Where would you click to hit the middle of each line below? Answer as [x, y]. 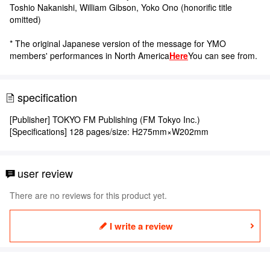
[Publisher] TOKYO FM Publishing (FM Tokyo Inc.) [105, 119]
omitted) [25, 19]
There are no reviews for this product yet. [88, 195]
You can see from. [223, 55]
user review [45, 173]
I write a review [141, 226]
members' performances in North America [89, 55]
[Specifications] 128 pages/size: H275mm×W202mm [109, 131]
